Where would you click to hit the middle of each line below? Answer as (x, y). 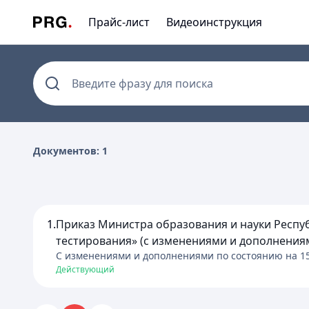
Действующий (85, 269)
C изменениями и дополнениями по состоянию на (178, 256)
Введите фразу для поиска (142, 83)
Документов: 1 (70, 151)
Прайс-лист (119, 22)
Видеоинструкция (214, 22)
